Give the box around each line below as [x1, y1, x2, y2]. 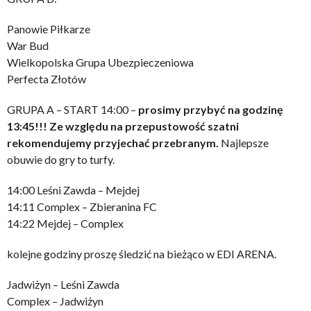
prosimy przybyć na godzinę [138, 102, 283, 116]
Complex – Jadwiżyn [7, 294, 103, 308]
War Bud [7, 38, 49, 52]
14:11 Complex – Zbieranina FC [7, 199, 157, 213]
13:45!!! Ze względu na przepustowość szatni [7, 119, 239, 133]
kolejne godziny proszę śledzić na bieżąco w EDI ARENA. [7, 246, 276, 260]
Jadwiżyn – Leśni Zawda [7, 277, 119, 291]
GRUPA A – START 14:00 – [7, 102, 138, 116]
